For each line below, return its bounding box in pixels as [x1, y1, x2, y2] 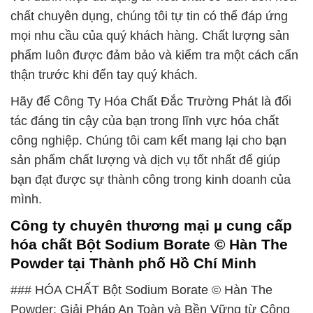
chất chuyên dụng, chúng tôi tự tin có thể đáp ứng [10, 9, 288, 24]
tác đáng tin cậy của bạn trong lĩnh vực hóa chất [10, 114, 279, 129]
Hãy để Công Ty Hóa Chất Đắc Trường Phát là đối [10, 94, 291, 109]
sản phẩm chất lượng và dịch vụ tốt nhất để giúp [10, 153, 280, 168]
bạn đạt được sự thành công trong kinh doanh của [10, 173, 291, 187]
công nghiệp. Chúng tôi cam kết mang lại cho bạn [10, 133, 286, 148]
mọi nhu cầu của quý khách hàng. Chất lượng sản [10, 29, 289, 43]
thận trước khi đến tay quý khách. [10, 68, 198, 82]
